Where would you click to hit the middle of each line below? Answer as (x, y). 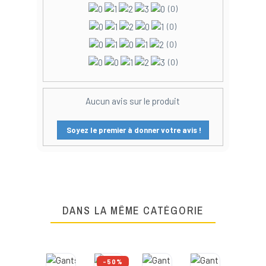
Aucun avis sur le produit (133, 101)
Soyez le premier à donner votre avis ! (133, 130)
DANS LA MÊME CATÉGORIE (133, 211)
